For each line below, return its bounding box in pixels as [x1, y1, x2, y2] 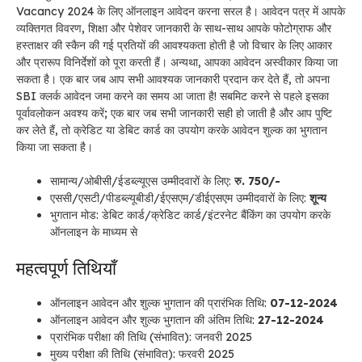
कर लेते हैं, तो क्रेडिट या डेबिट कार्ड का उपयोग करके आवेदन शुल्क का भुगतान [16, 123, 327, 138]
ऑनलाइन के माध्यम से [50, 225, 137, 240]
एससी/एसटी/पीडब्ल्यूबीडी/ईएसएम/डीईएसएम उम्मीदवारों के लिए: [50, 191, 309, 206]
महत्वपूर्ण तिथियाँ [16, 257, 116, 280]
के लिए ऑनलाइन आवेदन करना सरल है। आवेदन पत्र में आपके [97, 4, 345, 19]
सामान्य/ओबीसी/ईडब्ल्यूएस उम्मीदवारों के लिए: [50, 174, 234, 189]
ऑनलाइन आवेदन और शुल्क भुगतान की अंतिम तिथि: [50, 313, 258, 328]
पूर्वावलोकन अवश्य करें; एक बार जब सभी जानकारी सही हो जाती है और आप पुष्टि [16, 106, 332, 121]
